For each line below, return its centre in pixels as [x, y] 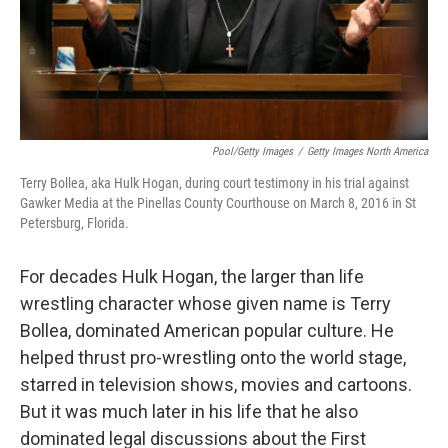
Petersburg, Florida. [74, 223]
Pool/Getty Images [252, 151]
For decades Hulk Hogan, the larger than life [192, 276]
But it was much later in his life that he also [189, 411]
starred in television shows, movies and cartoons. [216, 384]
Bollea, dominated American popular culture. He [207, 330]
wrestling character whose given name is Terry [205, 303]
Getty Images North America [367, 151]
